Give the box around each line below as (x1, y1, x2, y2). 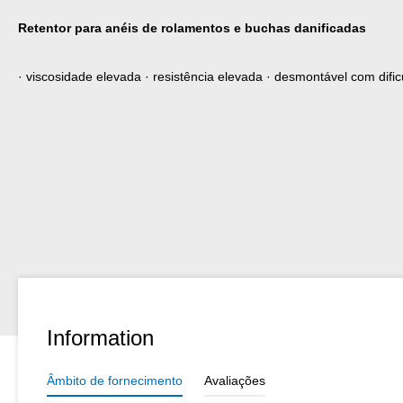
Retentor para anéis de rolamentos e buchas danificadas (18, 20, 366, 35)
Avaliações (204, 372, 265, 388)
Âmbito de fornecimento (47, 372, 183, 388)
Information (47, 325, 154, 350)
